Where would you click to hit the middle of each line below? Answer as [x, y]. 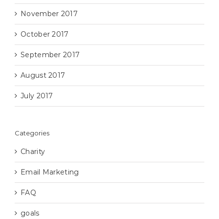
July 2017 [37, 96]
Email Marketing [50, 172]
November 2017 [49, 14]
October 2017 [45, 34]
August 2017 [43, 76]
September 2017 [50, 55]
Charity [33, 151]
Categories [32, 133]
